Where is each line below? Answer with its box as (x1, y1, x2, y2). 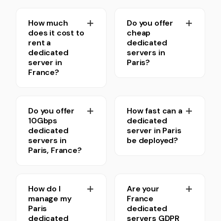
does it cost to (28, 28, 84, 38)
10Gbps (28, 115, 58, 126)
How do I (28, 184, 61, 194)
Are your (127, 184, 159, 194)
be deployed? (127, 135, 179, 146)
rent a (28, 37, 51, 48)
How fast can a (127, 106, 183, 116)
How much (28, 18, 68, 28)
